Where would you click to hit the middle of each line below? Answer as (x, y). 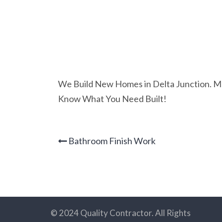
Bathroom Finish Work (111, 141)
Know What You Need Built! (112, 99)
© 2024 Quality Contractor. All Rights (121, 213)
